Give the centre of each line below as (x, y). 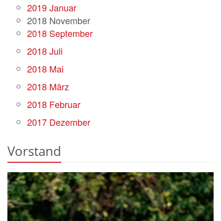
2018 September (62, 33)
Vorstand (34, 151)
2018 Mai (45, 68)
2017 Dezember (59, 122)
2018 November (59, 20)
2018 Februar (54, 104)
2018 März (48, 86)
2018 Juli (45, 51)
